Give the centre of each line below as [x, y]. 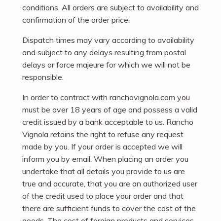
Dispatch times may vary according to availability [108, 40]
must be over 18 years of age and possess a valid [110, 109]
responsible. [43, 77]
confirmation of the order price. [76, 19]
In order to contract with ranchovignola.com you [106, 97]
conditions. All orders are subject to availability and [110, 7]
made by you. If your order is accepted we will [102, 146]
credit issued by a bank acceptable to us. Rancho [108, 122]
